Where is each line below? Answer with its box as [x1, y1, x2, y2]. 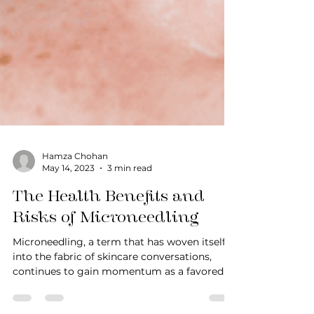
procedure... [13, 299, 69, 312]
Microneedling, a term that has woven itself [13, 255, 226, 268]
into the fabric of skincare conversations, [13, 270, 212, 282]
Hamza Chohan [42, 170, 108, 181]
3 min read [107, 182, 152, 193]
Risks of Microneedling [13, 227, 199, 246]
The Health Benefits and [13, 206, 205, 225]
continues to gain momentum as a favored [13, 285, 224, 297]
